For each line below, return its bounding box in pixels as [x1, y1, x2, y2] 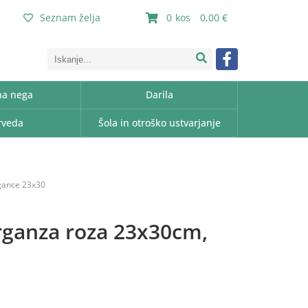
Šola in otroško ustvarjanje [98, 116, 221, 129]
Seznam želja [40, 11, 100, 24]
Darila [145, 88, 173, 101]
